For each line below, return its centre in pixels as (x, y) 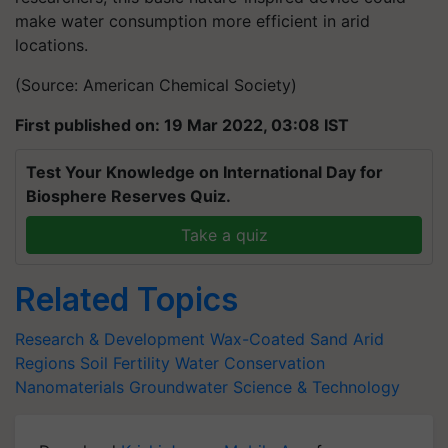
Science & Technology (316, 386)
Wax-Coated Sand (279, 338)
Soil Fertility (125, 362)
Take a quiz (224, 234)
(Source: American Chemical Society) (156, 84)
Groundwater (178, 386)
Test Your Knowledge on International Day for (204, 171)
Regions (45, 362)
